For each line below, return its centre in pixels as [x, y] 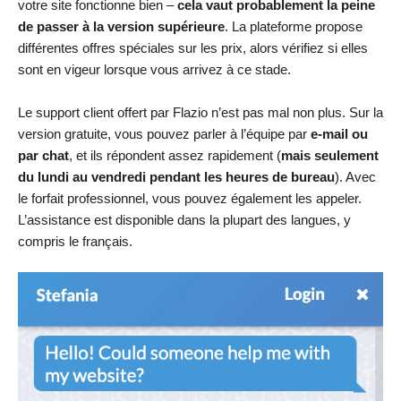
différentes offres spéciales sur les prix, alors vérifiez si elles [193, 47]
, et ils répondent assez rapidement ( [175, 155]
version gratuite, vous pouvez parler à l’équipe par [164, 133]
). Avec [355, 176]
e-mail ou [339, 133]
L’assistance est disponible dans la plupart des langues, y [184, 219]
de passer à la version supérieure [121, 26]
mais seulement [330, 155]
